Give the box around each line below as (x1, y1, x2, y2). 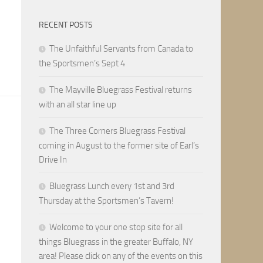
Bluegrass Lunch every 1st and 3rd (49, 181, 174, 191)
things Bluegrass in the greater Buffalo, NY (39, 237, 193, 247)
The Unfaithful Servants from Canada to (49, 43, 193, 54)
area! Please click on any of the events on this (39, 251, 203, 261)
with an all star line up (39, 99, 116, 110)
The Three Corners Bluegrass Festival (49, 126, 186, 136)
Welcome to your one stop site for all (49, 222, 183, 232)
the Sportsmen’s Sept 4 (39, 58, 125, 69)
